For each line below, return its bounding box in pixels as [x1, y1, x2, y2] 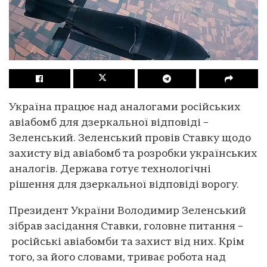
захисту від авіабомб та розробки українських [9, 148, 257, 160]
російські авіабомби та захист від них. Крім [9, 236, 244, 248]
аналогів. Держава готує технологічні [9, 163, 211, 175]
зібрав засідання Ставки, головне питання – [9, 221, 243, 232]
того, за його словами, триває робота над [9, 252, 226, 263]
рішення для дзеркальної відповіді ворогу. [9, 179, 239, 191]
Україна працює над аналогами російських [9, 101, 241, 113]
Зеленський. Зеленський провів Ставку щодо [9, 132, 251, 144]
